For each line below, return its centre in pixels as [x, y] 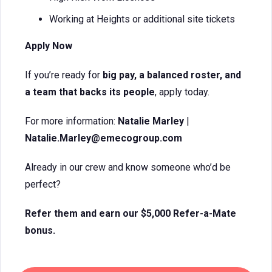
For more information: [71, 121]
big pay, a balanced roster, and [172, 75]
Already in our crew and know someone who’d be [128, 167]
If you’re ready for [64, 75]
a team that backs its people [90, 92]
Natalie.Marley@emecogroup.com [104, 138]
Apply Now [49, 46]
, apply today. [182, 92]
